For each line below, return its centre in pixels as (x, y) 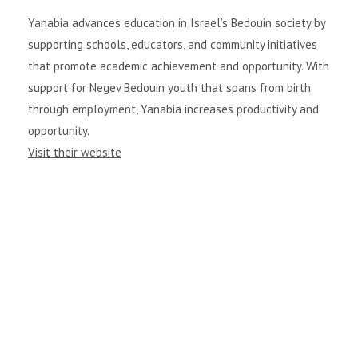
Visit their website (75, 152)
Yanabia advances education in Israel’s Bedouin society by (177, 22)
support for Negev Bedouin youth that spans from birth (169, 87)
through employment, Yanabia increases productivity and (173, 109)
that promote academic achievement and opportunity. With (179, 66)
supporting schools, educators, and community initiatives (173, 44)
